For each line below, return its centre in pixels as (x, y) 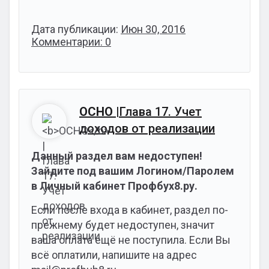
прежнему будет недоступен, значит (123, 225)
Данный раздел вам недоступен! (117, 156)
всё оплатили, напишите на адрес (114, 255)
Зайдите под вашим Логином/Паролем (133, 171)
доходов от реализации (147, 128)
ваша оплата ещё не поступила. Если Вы (131, 240)
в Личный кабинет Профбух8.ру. (114, 186)
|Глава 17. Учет (157, 112)
